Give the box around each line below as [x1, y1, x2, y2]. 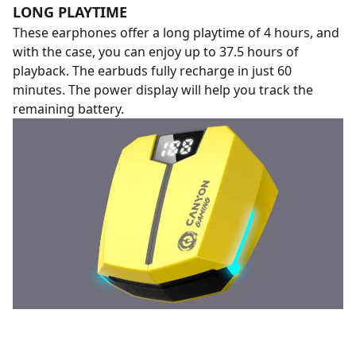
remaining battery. [13, 99, 124, 118]
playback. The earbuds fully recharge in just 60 [13, 61, 292, 79]
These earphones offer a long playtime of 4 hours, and [13, 23, 339, 41]
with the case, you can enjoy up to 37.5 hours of [13, 42, 299, 60]
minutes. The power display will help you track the [13, 80, 313, 99]
